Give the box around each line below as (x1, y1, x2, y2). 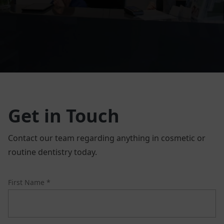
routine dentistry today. (8, 146, 97, 157)
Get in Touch (8, 103, 119, 128)
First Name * (8, 177, 50, 187)
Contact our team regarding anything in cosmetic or (8, 132, 205, 143)
